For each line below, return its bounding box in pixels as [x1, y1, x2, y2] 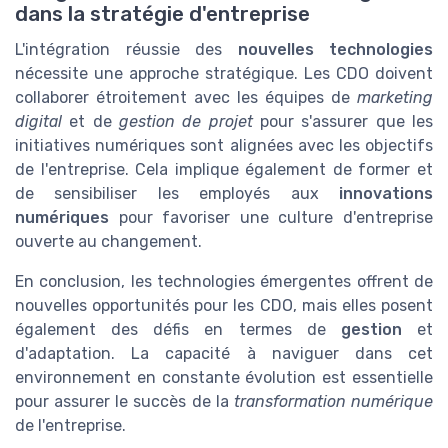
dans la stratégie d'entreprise [15, 2, 310, 27]
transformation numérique [233, 392, 434, 412]
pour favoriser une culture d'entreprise [109, 208, 433, 228]
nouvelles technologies [237, 40, 433, 60]
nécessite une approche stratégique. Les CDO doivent [15, 64, 433, 84]
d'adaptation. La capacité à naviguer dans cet [15, 344, 433, 364]
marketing [357, 88, 433, 108]
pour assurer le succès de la [15, 392, 234, 412]
